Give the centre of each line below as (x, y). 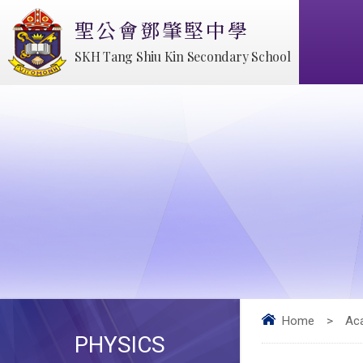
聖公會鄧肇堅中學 (162, 30)
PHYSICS (120, 345)
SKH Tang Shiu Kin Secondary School (183, 56)
